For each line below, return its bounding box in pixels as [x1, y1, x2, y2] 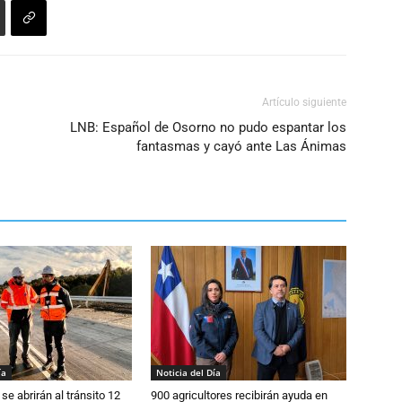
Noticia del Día [156, 366, 221, 379]
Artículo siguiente [262, 96, 346, 109]
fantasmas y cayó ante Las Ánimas [136, 138, 346, 154]
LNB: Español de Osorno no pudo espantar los [70, 119, 346, 135]
